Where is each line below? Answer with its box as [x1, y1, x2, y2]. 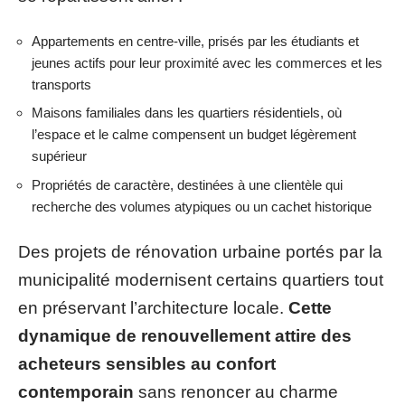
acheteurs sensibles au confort [18, 354, 276, 373]
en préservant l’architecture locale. [18, 298, 288, 317]
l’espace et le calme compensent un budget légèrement [32, 127, 356, 142]
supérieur [32, 148, 87, 164]
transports [32, 76, 91, 92]
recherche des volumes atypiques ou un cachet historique [32, 198, 372, 214]
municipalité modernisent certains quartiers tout [18, 270, 383, 289]
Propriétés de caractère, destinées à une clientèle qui [32, 176, 343, 193]
